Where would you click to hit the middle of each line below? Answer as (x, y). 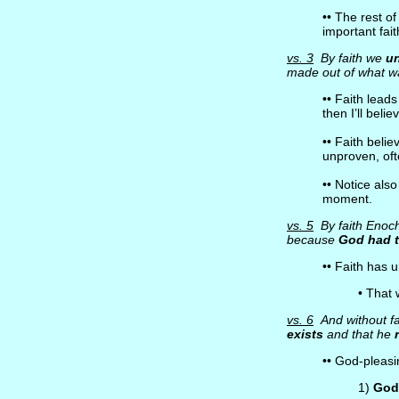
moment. (347, 199)
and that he (358, 334)
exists (305, 334)
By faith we (349, 58)
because (312, 240)
